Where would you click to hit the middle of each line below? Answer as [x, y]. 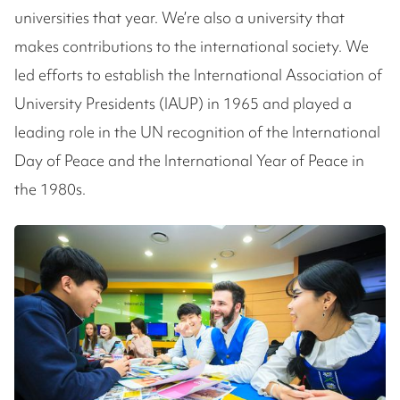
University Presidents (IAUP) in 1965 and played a [183, 103]
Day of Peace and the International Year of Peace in [189, 160]
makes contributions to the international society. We [192, 46]
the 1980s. [50, 188]
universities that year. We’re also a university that [179, 17]
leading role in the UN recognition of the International [197, 131]
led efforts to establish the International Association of [198, 74]
